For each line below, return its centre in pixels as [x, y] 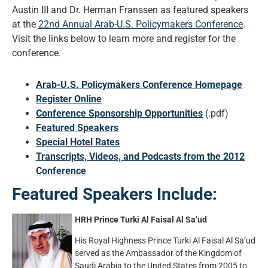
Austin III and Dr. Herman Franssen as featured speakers [130, 10]
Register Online [69, 99]
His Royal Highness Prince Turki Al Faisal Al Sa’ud [165, 241]
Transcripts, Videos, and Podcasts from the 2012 [140, 156]
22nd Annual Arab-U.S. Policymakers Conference [141, 24]
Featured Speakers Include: [115, 194]
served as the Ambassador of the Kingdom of [158, 254]
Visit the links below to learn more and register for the [124, 39]
